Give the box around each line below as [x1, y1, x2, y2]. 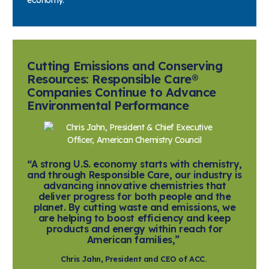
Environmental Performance [27, 97, 189, 113]
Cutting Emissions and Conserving [27, 58, 223, 73]
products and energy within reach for [46, 222, 223, 235]
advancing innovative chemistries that [43, 179, 226, 192]
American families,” [86, 233, 183, 246]
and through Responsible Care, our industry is [27, 168, 242, 181]
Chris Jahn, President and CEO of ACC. [60, 253, 209, 264]
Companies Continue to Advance [27, 84, 216, 100]
